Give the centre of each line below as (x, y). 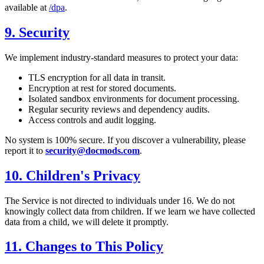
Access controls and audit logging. (92, 120)
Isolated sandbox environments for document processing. (134, 98)
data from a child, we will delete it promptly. (87, 222)
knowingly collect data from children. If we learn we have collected (130, 211)
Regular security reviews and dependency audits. (119, 109)
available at (27, 7)
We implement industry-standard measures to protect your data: (121, 57)
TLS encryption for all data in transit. (97, 77)
